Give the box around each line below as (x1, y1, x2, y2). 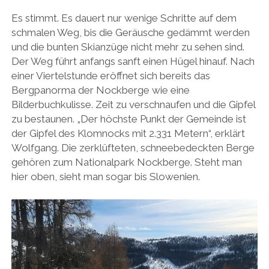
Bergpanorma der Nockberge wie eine (11, 84, 190, 97)
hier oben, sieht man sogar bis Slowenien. (11, 171, 200, 183)
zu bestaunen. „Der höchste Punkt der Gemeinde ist (11, 113, 246, 125)
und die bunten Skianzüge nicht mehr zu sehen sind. (11, 41, 244, 53)
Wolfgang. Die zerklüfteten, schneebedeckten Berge (11, 142, 255, 154)
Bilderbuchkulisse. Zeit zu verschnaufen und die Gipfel (11, 98, 255, 111)
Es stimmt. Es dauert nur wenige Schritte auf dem (11, 12, 237, 25)
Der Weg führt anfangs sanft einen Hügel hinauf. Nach (11, 55, 255, 68)
